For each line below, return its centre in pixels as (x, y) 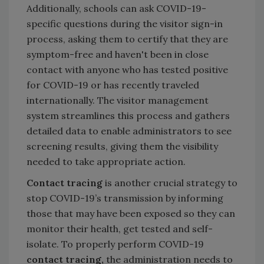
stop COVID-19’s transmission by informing (125, 198)
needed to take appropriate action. (106, 161)
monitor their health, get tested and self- (120, 228)
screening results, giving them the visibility (122, 146)
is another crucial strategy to (170, 182)
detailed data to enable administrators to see (129, 131)
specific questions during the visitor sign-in (125, 23)
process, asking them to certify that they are (127, 39)
